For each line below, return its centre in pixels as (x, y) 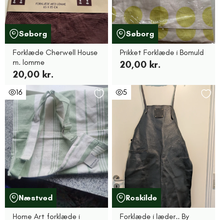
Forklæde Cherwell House (55, 52)
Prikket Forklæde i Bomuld (162, 52)
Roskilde (141, 198)
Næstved (36, 198)
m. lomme (29, 62)
